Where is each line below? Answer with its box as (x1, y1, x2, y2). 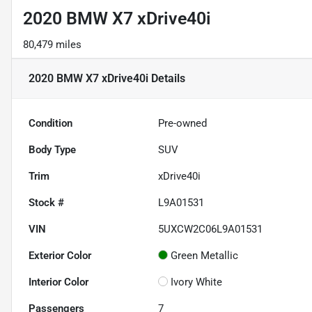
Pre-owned (158, 117, 208, 130)
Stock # (29, 196, 64, 210)
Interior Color (29, 276, 88, 289)
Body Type (29, 143, 76, 157)
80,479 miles (23, 38, 81, 52)
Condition (29, 117, 72, 130)
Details (148, 72, 185, 86)
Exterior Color (29, 249, 91, 263)
